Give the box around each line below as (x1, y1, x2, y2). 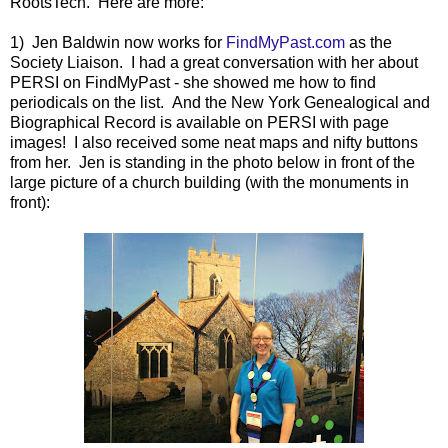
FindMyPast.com (222, 33, 349, 51)
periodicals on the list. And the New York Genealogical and (10, 93, 430, 111)
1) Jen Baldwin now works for (10, 33, 222, 51)
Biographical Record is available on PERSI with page (10, 113, 389, 131)
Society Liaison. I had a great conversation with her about (10, 53, 418, 71)
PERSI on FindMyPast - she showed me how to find (10, 73, 376, 91)
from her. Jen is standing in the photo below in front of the (10, 153, 415, 171)
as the (349, 33, 392, 51)
